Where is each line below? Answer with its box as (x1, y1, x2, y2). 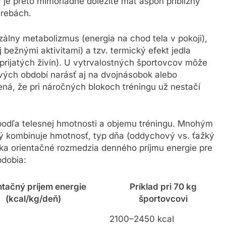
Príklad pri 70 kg (130, 183, 197, 194)
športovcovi (139, 195, 188, 206)
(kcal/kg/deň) (5, 195, 61, 206)
